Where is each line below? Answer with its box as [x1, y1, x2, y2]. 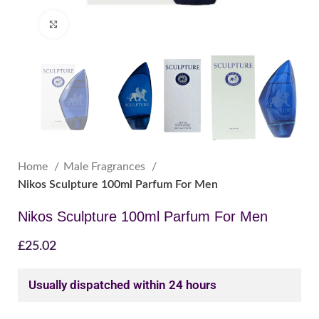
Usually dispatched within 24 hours [28, 277, 216, 292]
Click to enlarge [68, 19, 131, 28]
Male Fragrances [63, 160, 148, 172]
